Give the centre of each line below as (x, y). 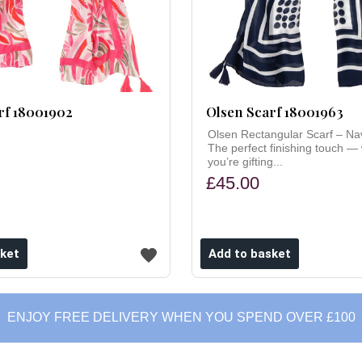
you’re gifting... (245, 162)
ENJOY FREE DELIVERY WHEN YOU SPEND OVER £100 (181, 316)
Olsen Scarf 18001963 (274, 111)
